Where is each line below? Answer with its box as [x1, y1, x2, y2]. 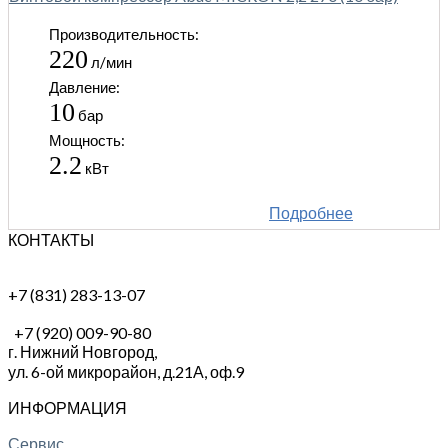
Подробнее [269, 202, 353, 222]
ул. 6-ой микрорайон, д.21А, [8, 361, 210, 381]
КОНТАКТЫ [8, 229, 94, 249]
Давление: [49, 77, 120, 96]
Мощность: [49, 130, 125, 149]
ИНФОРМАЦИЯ [8, 397, 127, 417]
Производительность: [49, 24, 199, 43]
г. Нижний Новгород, [8, 341, 157, 361]
